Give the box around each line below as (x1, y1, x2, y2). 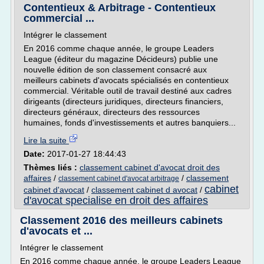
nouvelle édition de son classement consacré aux (24, 65, 207, 74)
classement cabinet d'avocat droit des (80, 163, 220, 172)
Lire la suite (24, 136, 69, 145)
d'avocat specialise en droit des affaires (24, 194, 208, 206)
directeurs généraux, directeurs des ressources (24, 107, 200, 117)
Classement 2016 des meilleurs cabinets (20, 214, 223, 226)
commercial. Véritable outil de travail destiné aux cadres (24, 86, 232, 95)
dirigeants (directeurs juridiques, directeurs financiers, (24, 97, 223, 106)
